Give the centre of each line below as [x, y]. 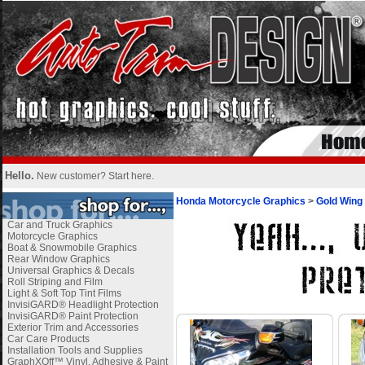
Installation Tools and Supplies [75, 350]
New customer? [72, 176]
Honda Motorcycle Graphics [240, 201]
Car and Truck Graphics [59, 225]
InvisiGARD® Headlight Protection [83, 305]
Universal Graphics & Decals [70, 270]
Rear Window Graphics [58, 259]
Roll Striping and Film [55, 282]
